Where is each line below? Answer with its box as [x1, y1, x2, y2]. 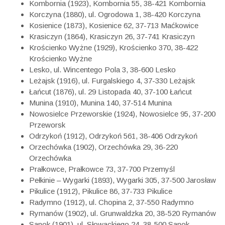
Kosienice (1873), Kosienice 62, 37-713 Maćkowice [29, 21, 199, 30]
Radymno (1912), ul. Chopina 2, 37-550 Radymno [29, 198, 194, 207]
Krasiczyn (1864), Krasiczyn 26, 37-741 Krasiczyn [29, 32, 195, 41]
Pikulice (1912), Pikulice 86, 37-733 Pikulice [29, 187, 173, 196]
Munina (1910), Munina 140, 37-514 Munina [29, 98, 172, 107]
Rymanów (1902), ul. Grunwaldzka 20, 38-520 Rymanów [29, 209, 216, 218]
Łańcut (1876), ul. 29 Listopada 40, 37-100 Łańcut [29, 87, 192, 96]
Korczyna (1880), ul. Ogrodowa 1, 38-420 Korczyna [29, 10, 201, 19]
